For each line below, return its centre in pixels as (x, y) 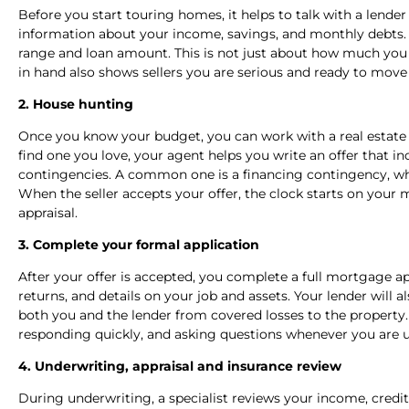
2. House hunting (78, 104)
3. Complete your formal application (141, 244)
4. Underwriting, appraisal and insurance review (182, 366)
